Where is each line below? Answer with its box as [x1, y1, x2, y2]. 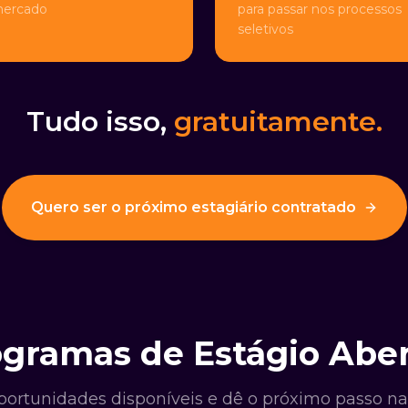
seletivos [238, 21, 293, 38]
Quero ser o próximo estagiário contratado [30, 199, 356, 217]
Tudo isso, [25, 105, 174, 139]
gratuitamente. [173, 105, 382, 139]
